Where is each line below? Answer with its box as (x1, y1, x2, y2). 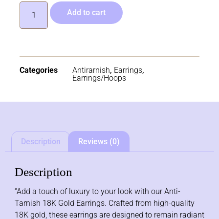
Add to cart (67, 7, 106, 17)
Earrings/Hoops (72, 73, 126, 83)
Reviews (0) (78, 136, 120, 146)
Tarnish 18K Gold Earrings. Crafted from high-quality (15, 198, 195, 208)
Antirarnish (72, 65, 110, 75)
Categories (20, 65, 58, 75)
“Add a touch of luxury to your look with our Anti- (15, 187, 180, 197)
